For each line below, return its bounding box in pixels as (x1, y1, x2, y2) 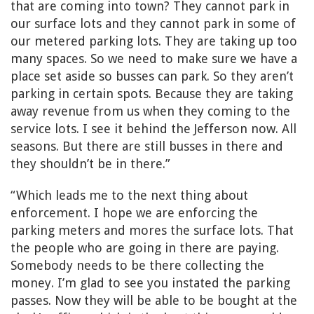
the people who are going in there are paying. (11, 240, 279, 255)
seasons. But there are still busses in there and (11, 138, 283, 153)
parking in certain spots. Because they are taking (11, 86, 293, 101)
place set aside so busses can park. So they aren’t (11, 68, 294, 83)
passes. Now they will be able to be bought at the (11, 292, 297, 308)
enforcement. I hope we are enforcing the (11, 205, 258, 220)
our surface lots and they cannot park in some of (11, 15, 296, 31)
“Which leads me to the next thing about (11, 187, 248, 203)
